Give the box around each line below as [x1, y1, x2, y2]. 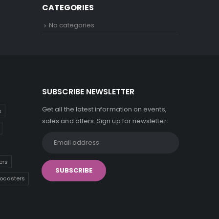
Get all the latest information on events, [42, 104, 167, 114]
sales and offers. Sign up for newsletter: [42, 116, 168, 126]
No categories [49, 21, 94, 30]
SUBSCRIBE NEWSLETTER [42, 86, 134, 97]
